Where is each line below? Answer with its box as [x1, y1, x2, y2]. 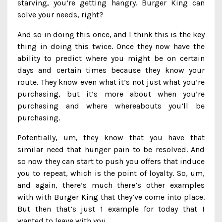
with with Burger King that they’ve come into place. [17, 192, 205, 202]
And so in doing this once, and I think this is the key [17, 30, 205, 39]
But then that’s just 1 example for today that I [17, 204, 205, 214]
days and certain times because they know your [17, 65, 205, 75]
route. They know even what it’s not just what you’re [17, 77, 205, 87]
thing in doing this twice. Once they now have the [17, 42, 205, 51]
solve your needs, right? [17, 10, 104, 19]
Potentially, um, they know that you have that [17, 133, 205, 142]
